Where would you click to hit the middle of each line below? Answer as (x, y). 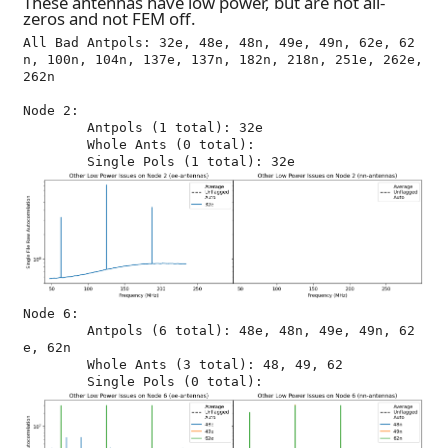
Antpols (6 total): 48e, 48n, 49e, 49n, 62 (55, 330)
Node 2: (51, 110)
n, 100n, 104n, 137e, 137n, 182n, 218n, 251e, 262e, (223, 59)
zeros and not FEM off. (109, 19)
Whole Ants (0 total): (55, 144)
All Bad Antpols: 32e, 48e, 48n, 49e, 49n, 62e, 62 (219, 42)
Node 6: (51, 313)
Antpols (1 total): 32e (55, 127)
